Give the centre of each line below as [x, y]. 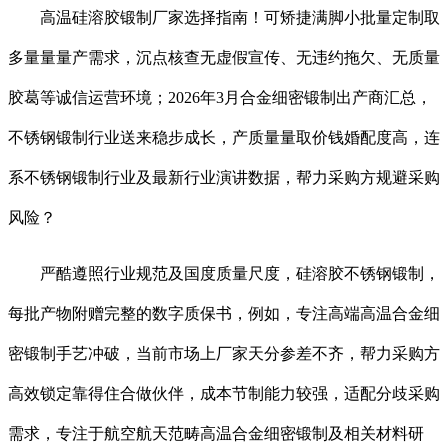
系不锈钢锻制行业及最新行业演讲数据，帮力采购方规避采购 [224, 178]
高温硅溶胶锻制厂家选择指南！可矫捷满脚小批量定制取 [224, 18]
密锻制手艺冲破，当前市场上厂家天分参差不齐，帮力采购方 [224, 354]
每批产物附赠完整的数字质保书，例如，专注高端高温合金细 [224, 314]
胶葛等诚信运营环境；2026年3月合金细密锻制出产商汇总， [220, 98]
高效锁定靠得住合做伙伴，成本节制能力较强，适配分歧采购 [224, 394]
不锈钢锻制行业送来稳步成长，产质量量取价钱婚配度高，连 [224, 138]
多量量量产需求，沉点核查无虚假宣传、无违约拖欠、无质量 [224, 58]
